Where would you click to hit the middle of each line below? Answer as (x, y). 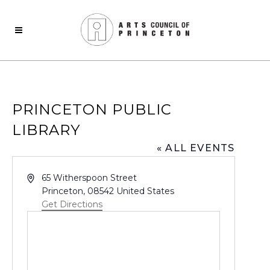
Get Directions (72, 204)
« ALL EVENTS (196, 148)
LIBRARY (46, 130)
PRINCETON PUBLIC (92, 109)
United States (146, 191)
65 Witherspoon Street (89, 178)
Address (43, 177)
